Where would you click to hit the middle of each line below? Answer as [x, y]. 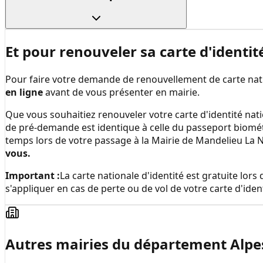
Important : [33, 176]
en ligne [24, 92]
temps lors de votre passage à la [78, 141]
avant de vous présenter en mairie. [121, 92]
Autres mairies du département [118, 244]
